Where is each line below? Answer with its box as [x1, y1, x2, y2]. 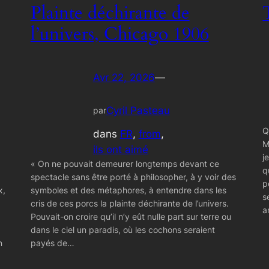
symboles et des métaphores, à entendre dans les [30, 184, 226, 195]
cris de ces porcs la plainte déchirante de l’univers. [30, 198, 229, 208]
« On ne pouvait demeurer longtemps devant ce [30, 158, 219, 169]
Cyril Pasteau [106, 104, 170, 117]
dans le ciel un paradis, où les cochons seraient [30, 224, 215, 235]
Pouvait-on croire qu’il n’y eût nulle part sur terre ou [30, 211, 231, 222]
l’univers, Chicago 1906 [30, 22, 209, 46]
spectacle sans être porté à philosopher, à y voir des [30, 171, 236, 182]
